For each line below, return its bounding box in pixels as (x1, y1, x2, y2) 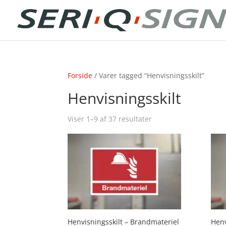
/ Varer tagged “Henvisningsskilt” (92, 71, 205, 80)
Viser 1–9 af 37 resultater (68, 114, 152, 124)
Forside (68, 71, 93, 80)
